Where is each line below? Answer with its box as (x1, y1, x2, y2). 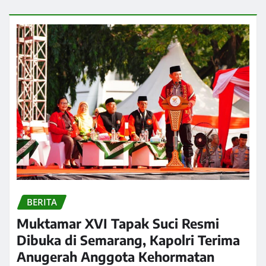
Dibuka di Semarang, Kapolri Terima (17, 232, 240, 249)
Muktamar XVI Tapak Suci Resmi (17, 215, 219, 232)
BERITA (27, 195, 57, 208)
